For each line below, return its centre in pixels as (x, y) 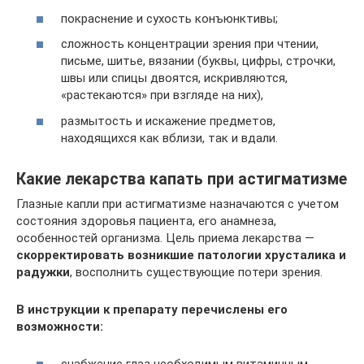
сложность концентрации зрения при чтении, (190, 44)
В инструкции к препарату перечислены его (152, 309)
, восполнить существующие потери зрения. (196, 272)
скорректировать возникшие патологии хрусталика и (181, 255)
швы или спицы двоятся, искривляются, (174, 78)
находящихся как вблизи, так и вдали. (169, 138)
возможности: (60, 326)
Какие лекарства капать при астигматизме (182, 179)
